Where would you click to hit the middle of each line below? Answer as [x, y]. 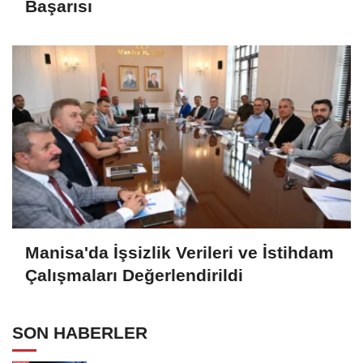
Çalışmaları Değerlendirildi [134, 275]
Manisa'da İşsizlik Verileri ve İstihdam [179, 253]
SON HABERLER [80, 333]
